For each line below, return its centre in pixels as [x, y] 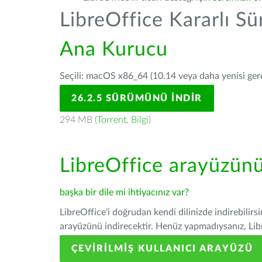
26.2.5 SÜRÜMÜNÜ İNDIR [137, 98]
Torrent [112, 120]
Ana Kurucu [114, 50]
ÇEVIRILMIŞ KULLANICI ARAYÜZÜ [162, 249]
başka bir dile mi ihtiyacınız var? [124, 192]
